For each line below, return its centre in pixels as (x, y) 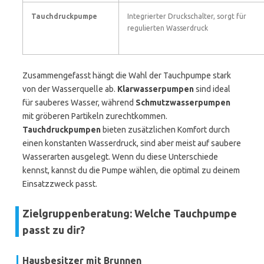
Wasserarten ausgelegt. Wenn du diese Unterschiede (120, 157)
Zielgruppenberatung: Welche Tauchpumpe (130, 213)
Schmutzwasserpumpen (183, 103)
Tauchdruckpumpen (62, 130)
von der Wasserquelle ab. (70, 89)
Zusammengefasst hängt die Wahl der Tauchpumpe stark (127, 75)
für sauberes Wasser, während (79, 103)
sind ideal (212, 89)
